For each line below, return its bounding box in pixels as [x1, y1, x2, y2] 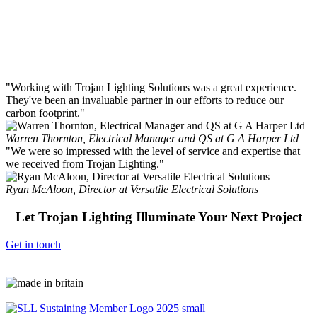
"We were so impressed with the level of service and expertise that [6, 145, 300, 158]
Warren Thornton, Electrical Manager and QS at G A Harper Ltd [6, 132, 299, 145]
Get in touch [6, 238, 61, 250]
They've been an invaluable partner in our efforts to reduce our [6, 94, 284, 107]
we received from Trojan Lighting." [6, 158, 164, 171]
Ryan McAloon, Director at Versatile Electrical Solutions [6, 183, 258, 196]
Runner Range [6, 52, 92, 70]
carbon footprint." [6, 107, 85, 120]
